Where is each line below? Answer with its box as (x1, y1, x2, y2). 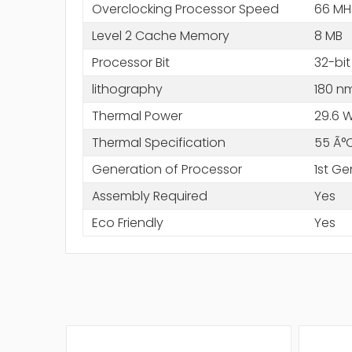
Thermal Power (91, 106, 182, 125)
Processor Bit (91, 53, 170, 71)
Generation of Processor (91, 159, 242, 178)
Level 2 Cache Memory (91, 26, 229, 45)
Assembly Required (91, 186, 207, 205)
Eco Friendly (91, 213, 163, 232)
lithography (91, 79, 163, 98)
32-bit (313, 53, 350, 71)
